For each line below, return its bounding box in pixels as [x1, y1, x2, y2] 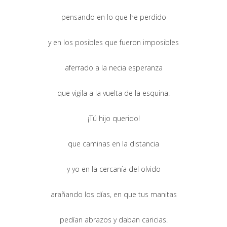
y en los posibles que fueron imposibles [48, 37, 179, 47]
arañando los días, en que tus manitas [50, 189, 177, 199]
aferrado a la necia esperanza [64, 62, 163, 72]
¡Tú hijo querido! [87, 113, 140, 123]
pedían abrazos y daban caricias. [59, 214, 168, 224]
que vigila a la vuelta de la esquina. [57, 88, 170, 98]
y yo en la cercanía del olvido [66, 164, 161, 174]
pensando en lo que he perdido [61, 12, 166, 22]
